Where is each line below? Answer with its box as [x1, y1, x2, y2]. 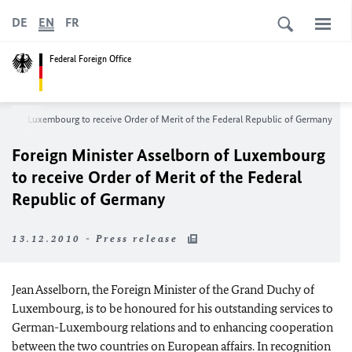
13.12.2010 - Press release [12, 233, 183, 244]
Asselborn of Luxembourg [134, 145, 325, 166]
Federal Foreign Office [49, 52, 131, 65]
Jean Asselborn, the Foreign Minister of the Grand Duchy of [12, 282, 314, 297]
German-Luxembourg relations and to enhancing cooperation [12, 320, 333, 335]
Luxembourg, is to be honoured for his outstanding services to [12, 301, 333, 316]
